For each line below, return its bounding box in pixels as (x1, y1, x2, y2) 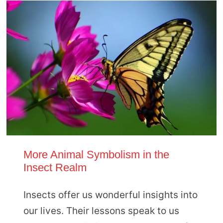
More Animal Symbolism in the (23, 148, 169, 161)
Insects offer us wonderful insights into (23, 189, 198, 201)
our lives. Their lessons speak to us (23, 205, 179, 217)
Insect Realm (23, 161, 87, 174)
